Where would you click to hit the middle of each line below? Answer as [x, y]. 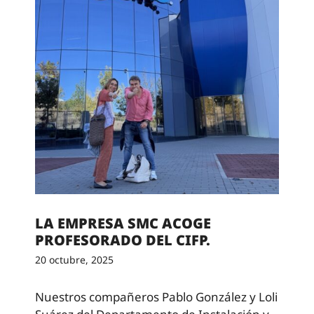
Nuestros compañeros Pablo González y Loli [156, 297]
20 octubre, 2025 [74, 260]
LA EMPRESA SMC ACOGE [123, 224]
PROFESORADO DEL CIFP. [123, 240]
